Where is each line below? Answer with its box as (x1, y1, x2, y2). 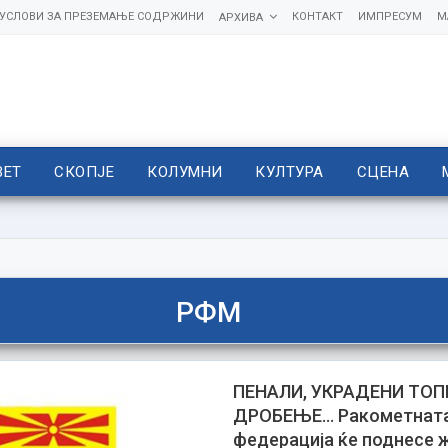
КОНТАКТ (291, 10, 343, 23)
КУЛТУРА (255, 163, 324, 181)
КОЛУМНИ (147, 163, 223, 181)
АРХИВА (218, 11, 263, 24)
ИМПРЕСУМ (357, 10, 422, 23)
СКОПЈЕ (54, 163, 115, 181)
